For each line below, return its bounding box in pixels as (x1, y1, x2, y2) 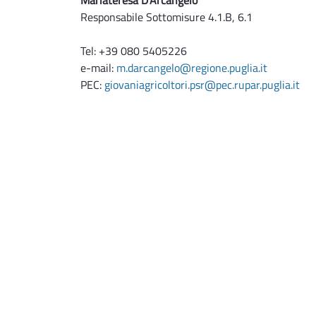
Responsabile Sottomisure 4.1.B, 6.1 (80, 8, 253, 25)
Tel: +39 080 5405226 (80, 42, 187, 59)
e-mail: (80, 59, 116, 76)
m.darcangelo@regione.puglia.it (116, 59, 267, 76)
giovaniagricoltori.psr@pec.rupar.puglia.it (104, 75, 300, 93)
